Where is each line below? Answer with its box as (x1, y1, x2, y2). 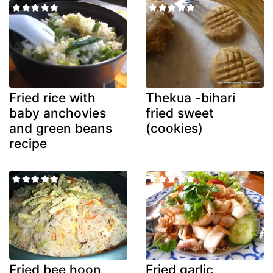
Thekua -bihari (146, 90, 235, 106)
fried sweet (146, 105, 214, 121)
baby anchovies (9, 105, 106, 121)
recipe (9, 136, 47, 152)
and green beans (9, 121, 112, 136)
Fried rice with (9, 90, 96, 106)
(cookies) (146, 121, 203, 136)
